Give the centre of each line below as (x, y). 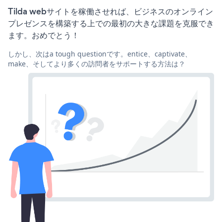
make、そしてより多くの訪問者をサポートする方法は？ (97, 63)
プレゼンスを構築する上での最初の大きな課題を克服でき (111, 23)
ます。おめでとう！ (44, 35)
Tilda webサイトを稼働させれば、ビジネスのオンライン (111, 11)
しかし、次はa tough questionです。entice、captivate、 (100, 54)
